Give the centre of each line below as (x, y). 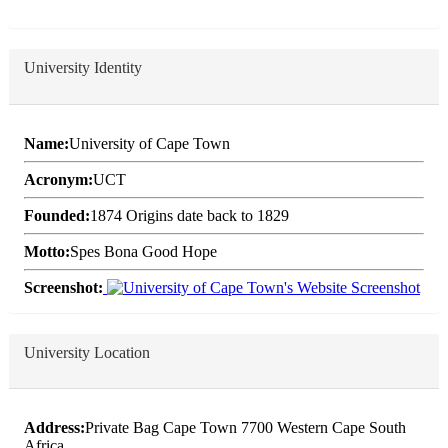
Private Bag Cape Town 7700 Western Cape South (245, 427)
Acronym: (58, 179)
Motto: (47, 251)
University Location (87, 352)
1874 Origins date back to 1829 (189, 215)
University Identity (83, 68)
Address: (54, 427)
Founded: (57, 215)
